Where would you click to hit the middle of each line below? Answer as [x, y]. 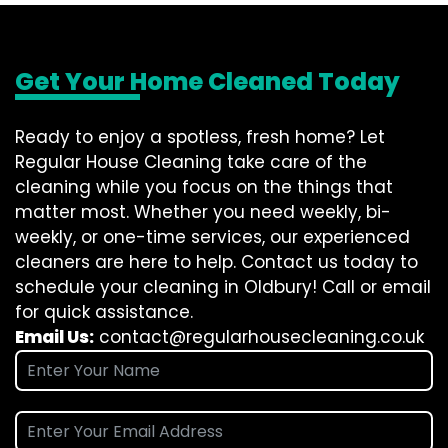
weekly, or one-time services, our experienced [212, 237]
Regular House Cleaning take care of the [191, 162]
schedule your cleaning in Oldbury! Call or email [223, 287]
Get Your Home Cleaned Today [207, 81]
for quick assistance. [104, 312]
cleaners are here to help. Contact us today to [216, 262]
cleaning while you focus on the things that [204, 187]
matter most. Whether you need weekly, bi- [203, 212]
